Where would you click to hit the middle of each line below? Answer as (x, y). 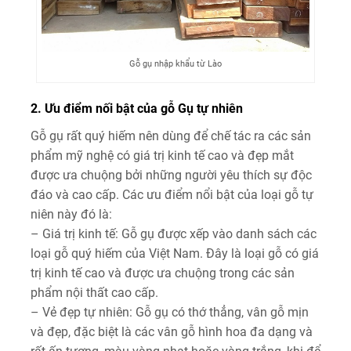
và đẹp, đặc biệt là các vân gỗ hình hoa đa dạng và (172, 332)
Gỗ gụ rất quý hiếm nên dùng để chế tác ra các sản (171, 136)
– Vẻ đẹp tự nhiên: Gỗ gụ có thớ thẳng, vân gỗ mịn (170, 313)
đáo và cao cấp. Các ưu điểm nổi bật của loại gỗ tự (172, 195)
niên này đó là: (71, 215)
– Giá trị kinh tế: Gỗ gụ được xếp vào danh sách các (174, 234)
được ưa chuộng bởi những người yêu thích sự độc (171, 175)
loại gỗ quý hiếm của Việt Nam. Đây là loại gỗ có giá (175, 254)
